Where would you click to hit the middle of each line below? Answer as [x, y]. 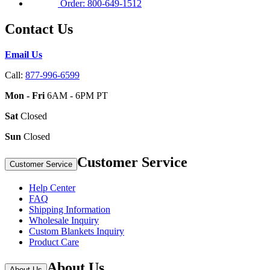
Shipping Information [70, 209]
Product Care [54, 242]
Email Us [24, 55]
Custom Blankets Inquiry [77, 231]
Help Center [52, 187]
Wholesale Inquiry [64, 220]
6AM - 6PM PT [76, 96]
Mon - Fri [25, 96]
